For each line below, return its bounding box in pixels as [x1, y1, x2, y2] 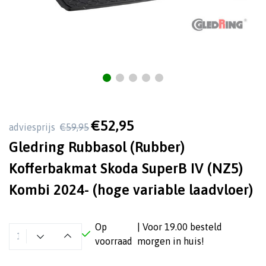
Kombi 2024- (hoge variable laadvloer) [9, 182, 253, 198]
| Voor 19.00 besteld [137, 221, 223, 232]
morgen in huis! [137, 236, 205, 246]
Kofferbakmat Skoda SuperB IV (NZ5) [9, 160, 243, 176]
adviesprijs [9, 122, 58, 132]
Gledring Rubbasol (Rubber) [9, 139, 185, 155]
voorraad [95, 236, 132, 246]
